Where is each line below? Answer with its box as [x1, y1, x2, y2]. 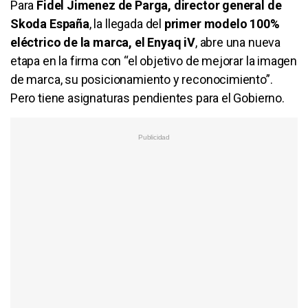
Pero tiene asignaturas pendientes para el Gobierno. [10, 90, 285, 105]
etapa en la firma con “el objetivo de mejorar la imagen [10, 53, 298, 68]
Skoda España [10, 16, 89, 31]
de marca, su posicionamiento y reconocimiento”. [10, 71, 273, 87]
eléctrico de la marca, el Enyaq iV [10, 34, 195, 49]
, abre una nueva [195, 34, 281, 49]
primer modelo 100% [161, 16, 280, 31]
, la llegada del [89, 16, 162, 31]
